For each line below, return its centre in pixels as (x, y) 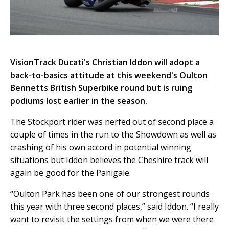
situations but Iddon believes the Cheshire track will (109, 160)
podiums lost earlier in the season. (79, 100)
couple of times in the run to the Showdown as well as (113, 134)
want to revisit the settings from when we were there (112, 219)
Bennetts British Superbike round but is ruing (101, 88)
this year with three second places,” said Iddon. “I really (114, 206)
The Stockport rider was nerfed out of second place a (112, 121)
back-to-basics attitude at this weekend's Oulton (109, 75)
